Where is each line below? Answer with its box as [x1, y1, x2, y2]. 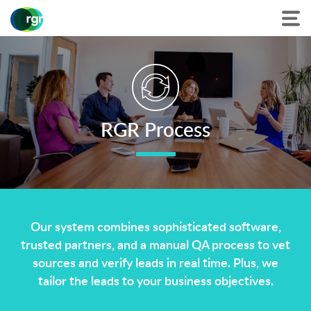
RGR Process [101, 115, 210, 142]
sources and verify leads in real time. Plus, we [33, 253, 278, 271]
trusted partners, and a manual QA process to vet [21, 235, 290, 253]
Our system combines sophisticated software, [30, 217, 281, 235]
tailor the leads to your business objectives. [37, 271, 274, 289]
